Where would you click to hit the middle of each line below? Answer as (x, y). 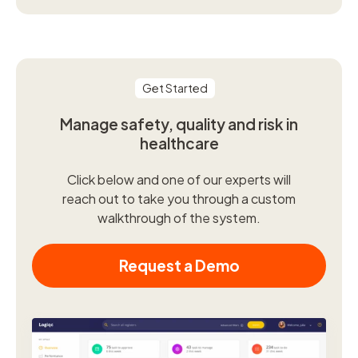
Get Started (175, 88)
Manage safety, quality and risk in (179, 123)
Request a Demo (179, 266)
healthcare (179, 143)
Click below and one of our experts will (179, 180)
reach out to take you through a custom (179, 199)
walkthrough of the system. (179, 218)
